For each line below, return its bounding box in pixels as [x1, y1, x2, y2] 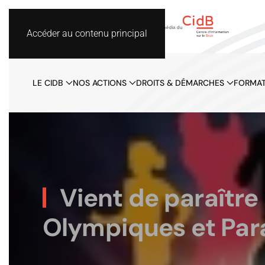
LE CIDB [33, 77, 63, 88]
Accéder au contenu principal [27, 28, 147, 39]
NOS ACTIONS [73, 77, 127, 88]
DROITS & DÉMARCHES [136, 77, 224, 88]
